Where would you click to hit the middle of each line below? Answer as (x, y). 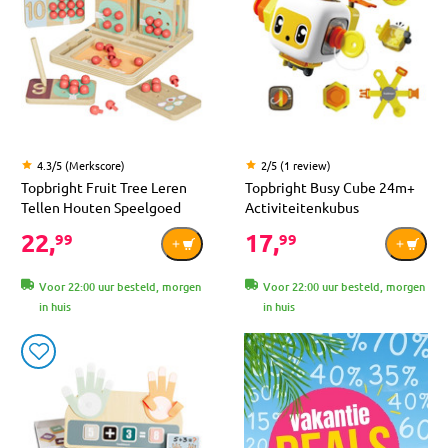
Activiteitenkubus (302, 207)
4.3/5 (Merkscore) (81, 165)
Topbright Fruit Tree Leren (104, 187)
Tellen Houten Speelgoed (101, 207)
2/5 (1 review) (296, 165)
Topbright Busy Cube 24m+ (330, 187)
